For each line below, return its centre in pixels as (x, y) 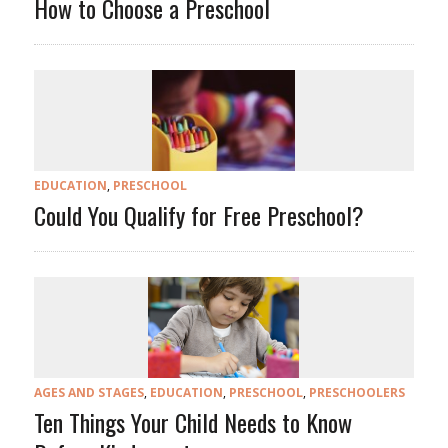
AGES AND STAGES (88, 393)
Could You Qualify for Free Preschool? (198, 215)
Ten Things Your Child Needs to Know (192, 422)
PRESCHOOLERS (356, 393)
